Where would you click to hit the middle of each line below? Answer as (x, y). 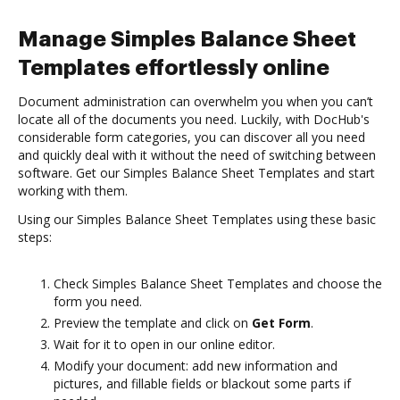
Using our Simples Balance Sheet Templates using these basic (197, 219)
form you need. (98, 301)
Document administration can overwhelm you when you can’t (196, 101)
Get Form (281, 323)
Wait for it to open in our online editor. (164, 344)
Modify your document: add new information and (196, 366)
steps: (35, 237)
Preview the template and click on (153, 323)
